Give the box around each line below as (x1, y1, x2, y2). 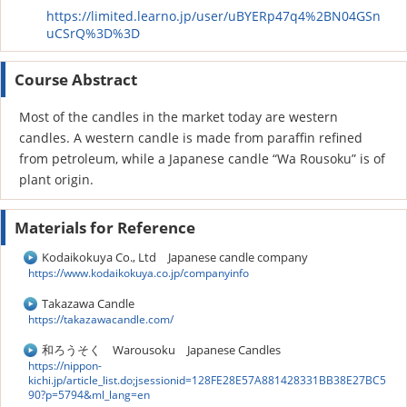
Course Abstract (15, 69, 137, 91)
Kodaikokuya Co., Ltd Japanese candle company (42, 249, 308, 266)
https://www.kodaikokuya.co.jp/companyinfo (28, 265, 249, 282)
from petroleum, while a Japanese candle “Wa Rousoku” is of (19, 150, 385, 168)
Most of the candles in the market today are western (19, 108, 338, 126)
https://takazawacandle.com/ (28, 312, 174, 328)
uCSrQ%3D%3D (46, 25, 140, 43)
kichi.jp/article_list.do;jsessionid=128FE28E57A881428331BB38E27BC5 (28, 372, 386, 389)
